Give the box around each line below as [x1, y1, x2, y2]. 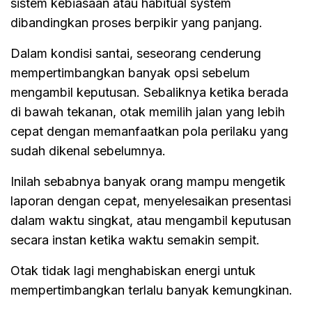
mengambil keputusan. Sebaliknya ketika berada [10, 84, 288, 100]
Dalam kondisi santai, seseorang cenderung [10, 45, 261, 61]
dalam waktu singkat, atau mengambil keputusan [10, 212, 291, 228]
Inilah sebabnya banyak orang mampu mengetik [10, 173, 286, 189]
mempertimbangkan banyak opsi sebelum [10, 65, 250, 80]
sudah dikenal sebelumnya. [10, 143, 166, 158]
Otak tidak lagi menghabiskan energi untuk [10, 263, 256, 278]
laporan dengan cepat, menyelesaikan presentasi [10, 193, 291, 208]
